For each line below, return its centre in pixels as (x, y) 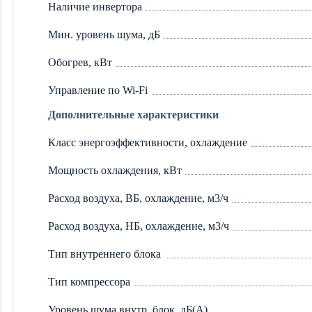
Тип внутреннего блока (104, 254)
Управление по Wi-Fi (98, 91)
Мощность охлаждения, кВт (115, 171)
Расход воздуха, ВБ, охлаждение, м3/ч (138, 198)
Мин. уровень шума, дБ (104, 35)
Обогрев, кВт (80, 63)
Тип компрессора (89, 282)
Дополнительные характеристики (133, 115)
